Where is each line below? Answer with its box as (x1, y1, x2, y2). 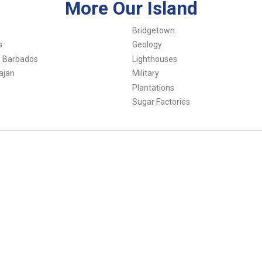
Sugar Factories (132, 97, 190, 107)
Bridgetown (132, 25, 175, 35)
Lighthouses (132, 54, 177, 64)
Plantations (132, 82, 174, 92)
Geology (132, 40, 162, 50)
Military (132, 68, 159, 78)
